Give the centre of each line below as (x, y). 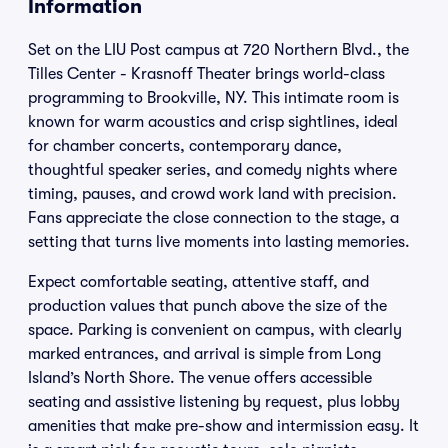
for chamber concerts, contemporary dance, (185, 146)
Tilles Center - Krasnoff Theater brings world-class (206, 74)
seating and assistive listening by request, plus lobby (214, 402)
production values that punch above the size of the (207, 306)
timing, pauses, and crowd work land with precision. (212, 194)
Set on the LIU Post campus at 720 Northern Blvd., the (218, 50)
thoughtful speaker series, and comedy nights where (212, 170)
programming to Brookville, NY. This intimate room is (213, 98)
